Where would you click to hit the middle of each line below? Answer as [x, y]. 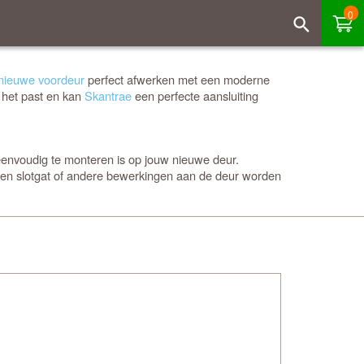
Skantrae [108, 95]
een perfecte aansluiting [195, 95]
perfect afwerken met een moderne [177, 79]
